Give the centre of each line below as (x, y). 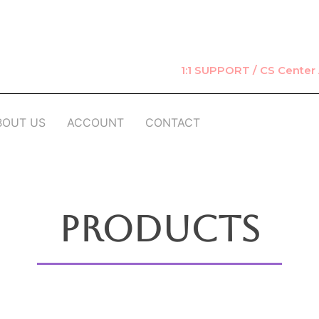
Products (159, 229)
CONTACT (173, 122)
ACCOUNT (95, 122)
